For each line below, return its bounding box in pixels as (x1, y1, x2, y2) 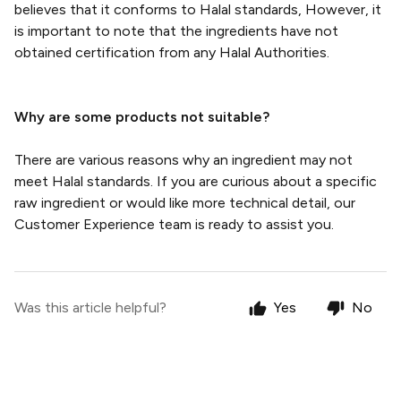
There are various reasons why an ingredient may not (14, 151, 353, 168)
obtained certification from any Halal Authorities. (14, 44, 329, 61)
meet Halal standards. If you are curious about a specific (14, 173, 377, 190)
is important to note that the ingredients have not (14, 22, 338, 39)
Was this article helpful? (14, 299, 166, 316)
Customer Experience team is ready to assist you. (14, 216, 334, 233)
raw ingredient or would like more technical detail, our (14, 194, 355, 211)
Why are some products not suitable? (14, 108, 273, 125)
